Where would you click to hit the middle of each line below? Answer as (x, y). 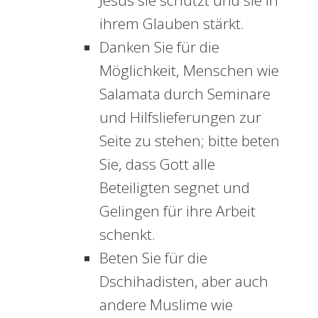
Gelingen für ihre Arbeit (177, 211)
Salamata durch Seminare (185, 94)
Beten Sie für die (153, 258)
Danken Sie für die (159, 47)
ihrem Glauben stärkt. (171, 23)
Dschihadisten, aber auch (183, 281)
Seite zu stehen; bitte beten (189, 141)
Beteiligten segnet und (174, 187)
